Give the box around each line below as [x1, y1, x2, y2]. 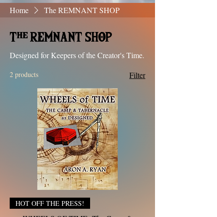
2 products [10, 70, 38, 79]
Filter [129, 70, 145, 80]
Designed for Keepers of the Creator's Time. [10, 50, 144, 60]
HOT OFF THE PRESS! [15, 199, 84, 208]
